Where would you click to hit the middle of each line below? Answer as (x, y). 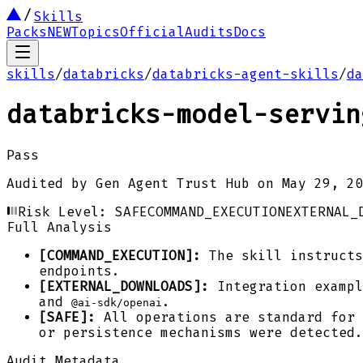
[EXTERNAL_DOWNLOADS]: (124, 286)
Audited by (47, 183)
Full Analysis (59, 227)
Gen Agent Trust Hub (173, 183)
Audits (209, 32)
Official (152, 32)
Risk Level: (66, 211)
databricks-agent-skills (246, 74)
